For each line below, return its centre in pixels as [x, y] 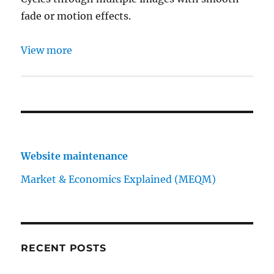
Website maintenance [75, 156]
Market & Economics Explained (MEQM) [119, 179]
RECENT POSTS [64, 248]
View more [47, 50]
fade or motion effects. [76, 16]
